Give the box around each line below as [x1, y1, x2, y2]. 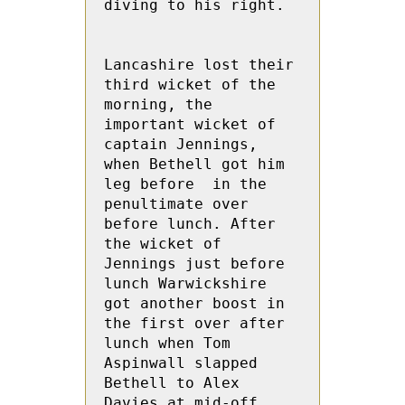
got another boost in [104, 295, 285, 312]
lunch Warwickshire [104, 275, 267, 292]
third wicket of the [104, 76, 276, 93]
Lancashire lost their [104, 56, 294, 73]
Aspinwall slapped [104, 354, 258, 372]
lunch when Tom [104, 334, 231, 352]
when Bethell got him [104, 155, 285, 173]
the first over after [104, 315, 285, 332]
